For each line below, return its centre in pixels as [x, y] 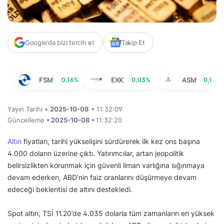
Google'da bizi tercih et [60, 43]
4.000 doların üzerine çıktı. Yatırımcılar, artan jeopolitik [96, 153]
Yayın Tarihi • [29, 109]
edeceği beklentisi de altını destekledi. [71, 189]
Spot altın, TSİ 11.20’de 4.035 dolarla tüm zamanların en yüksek [111, 213]
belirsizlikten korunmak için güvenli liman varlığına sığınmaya [106, 165]
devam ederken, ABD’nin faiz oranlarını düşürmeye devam [102, 177]
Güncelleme [27, 120]
